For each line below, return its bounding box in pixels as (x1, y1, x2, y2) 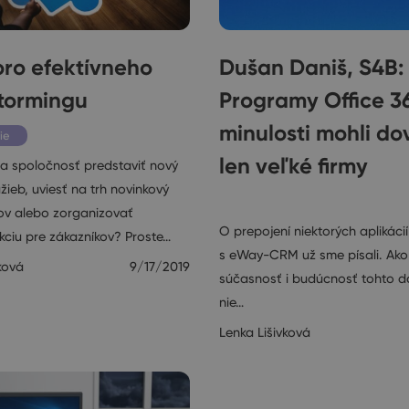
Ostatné (237, 194, 281, 208)
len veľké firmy (219, 152, 368, 179)
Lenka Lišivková (219, 323, 310, 341)
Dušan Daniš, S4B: (219, 53, 404, 80)
